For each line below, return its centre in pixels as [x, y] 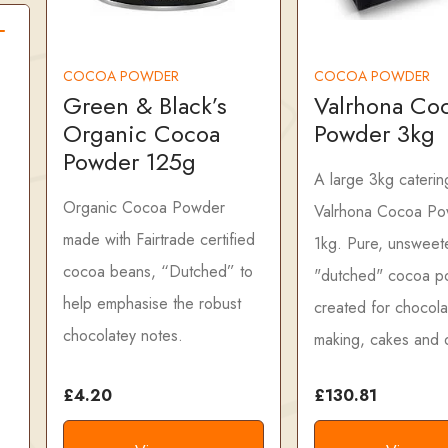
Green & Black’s [145, 105]
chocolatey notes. [123, 335]
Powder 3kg [374, 133]
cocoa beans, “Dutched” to [158, 271]
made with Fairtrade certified [159, 239]
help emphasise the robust [152, 303]
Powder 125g [129, 161]
